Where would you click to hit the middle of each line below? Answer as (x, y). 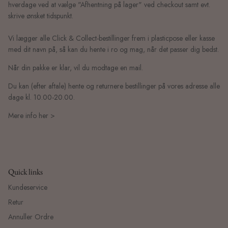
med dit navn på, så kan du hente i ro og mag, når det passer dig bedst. (113, 50)
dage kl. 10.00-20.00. (41, 97)
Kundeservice (28, 188)
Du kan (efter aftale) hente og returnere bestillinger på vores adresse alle (114, 86)
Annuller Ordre (31, 217)
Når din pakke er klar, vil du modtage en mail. (76, 68)
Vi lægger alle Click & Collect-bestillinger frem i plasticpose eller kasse (111, 38)
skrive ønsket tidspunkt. (41, 16)
